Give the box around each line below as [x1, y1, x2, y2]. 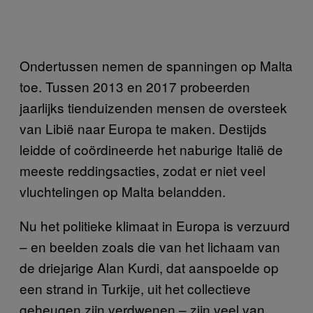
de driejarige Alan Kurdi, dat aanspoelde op [20, 258, 279, 277]
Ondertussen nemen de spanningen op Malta [20, 56, 293, 75]
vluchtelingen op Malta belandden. [20, 182, 226, 201]
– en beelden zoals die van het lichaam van [20, 237, 280, 256]
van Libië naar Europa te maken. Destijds [20, 119, 267, 138]
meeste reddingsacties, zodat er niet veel [20, 161, 265, 180]
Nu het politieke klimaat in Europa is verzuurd [20, 216, 290, 235]
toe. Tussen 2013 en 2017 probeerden [20, 77, 250, 96]
